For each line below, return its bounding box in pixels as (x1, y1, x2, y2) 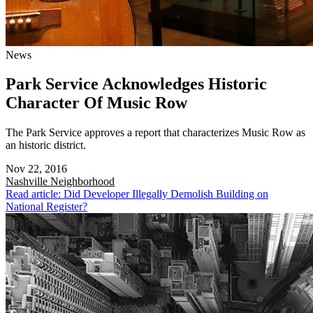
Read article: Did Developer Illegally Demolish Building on (6, 188, 268, 201)
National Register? (6, 201, 87, 213)
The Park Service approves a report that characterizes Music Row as (6, 126, 305, 139)
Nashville (6, 175, 50, 188)
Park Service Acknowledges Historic (6, 75, 267, 94)
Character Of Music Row (6, 94, 187, 112)
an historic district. (6, 139, 86, 152)
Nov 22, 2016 (6, 163, 67, 175)
